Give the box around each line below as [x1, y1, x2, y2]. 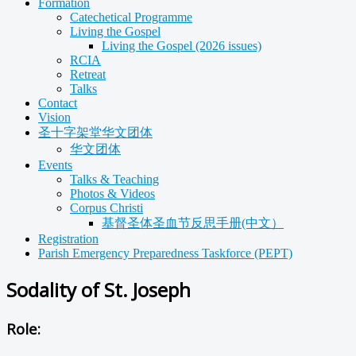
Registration [38, 232, 99, 246]
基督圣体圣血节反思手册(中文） [102, 216, 284, 230]
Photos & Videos [70, 187, 155, 200]
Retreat [70, 68, 106, 81]
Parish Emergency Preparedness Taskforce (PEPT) [38, 246, 292, 260]
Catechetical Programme [70, 10, 192, 24]
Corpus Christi [70, 201, 143, 215]
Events [38, 158, 72, 172]
